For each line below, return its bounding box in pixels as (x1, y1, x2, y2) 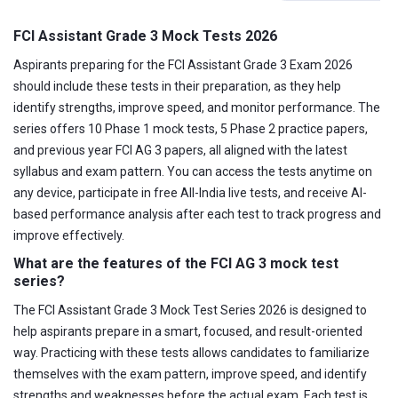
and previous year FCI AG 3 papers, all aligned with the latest (13, 142, 347, 157)
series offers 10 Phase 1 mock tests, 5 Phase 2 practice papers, (13, 121, 368, 136)
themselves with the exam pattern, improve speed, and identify (13, 366, 367, 381)
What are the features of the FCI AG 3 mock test (13, 254, 338, 272)
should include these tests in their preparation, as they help (13, 78, 341, 93)
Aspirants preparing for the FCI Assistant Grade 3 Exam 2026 (13, 57, 353, 72)
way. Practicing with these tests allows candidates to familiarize (13, 345, 370, 360)
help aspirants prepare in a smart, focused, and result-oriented (13, 323, 362, 338)
